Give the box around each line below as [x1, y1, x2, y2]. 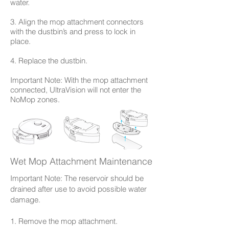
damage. [10, 194, 40, 204]
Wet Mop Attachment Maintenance [10, 155, 152, 167]
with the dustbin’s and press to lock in [10, 26, 135, 36]
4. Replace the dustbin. [10, 55, 87, 65]
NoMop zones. [10, 94, 60, 104]
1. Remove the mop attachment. [10, 216, 118, 226]
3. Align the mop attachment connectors [10, 16, 144, 27]
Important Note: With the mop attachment [10, 75, 148, 85]
